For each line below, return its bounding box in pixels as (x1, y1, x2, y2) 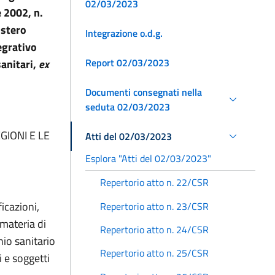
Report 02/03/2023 (85, 55, 169, 70)
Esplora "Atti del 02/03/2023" (85, 150, 211, 166)
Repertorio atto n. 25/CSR (100, 246, 209, 261)
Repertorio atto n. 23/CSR (100, 198, 209, 214)
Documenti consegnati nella (85, 84, 202, 99)
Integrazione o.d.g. (85, 25, 163, 41)
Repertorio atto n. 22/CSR (100, 175, 209, 190)
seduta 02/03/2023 (85, 99, 170, 114)
